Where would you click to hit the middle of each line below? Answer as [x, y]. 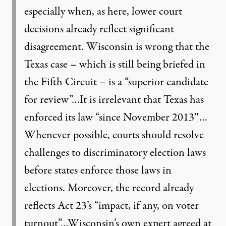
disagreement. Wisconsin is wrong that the [117, 47]
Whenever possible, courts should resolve [114, 135]
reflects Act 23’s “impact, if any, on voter [111, 206]
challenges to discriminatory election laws [115, 153]
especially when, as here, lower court [103, 12]
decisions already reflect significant [99, 29]
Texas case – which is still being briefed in [115, 65]
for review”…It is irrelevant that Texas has [114, 100]
